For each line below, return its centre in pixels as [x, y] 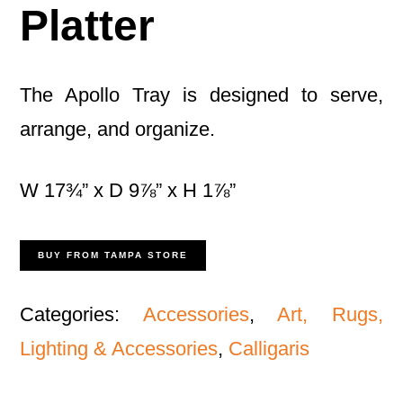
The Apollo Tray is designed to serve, [201, 95]
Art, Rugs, [330, 315]
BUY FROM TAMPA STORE [113, 255]
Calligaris [269, 349]
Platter [88, 26]
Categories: [81, 315]
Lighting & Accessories [119, 349]
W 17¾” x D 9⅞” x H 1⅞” [128, 191]
